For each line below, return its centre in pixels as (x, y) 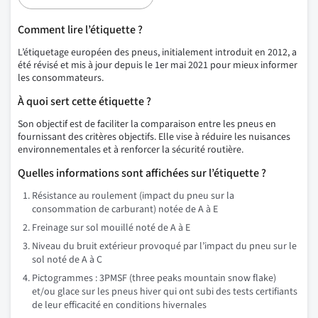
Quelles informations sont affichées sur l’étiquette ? (142, 174)
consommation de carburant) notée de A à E (125, 210)
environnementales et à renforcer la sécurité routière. (131, 150)
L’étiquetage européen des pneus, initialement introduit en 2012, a (157, 53)
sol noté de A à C (67, 260)
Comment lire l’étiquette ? (80, 30)
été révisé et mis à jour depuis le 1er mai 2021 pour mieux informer (158, 66)
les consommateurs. (61, 78)
